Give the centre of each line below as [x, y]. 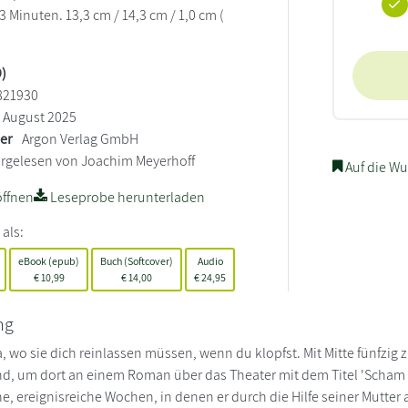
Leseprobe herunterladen [127, 197]
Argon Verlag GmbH [81, 138]
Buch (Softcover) [137, 260]
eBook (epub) [49, 260]
